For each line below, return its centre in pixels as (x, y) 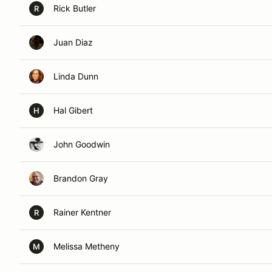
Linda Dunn (76, 76)
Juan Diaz (73, 42)
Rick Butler (75, 8)
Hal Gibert (73, 110)
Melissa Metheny (87, 246)
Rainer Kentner (82, 212)
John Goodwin (82, 144)
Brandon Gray (81, 178)
